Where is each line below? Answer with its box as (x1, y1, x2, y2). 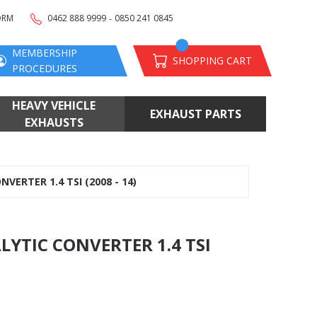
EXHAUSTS (24, 115, 83, 130)
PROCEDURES (11, 62, 77, 75)
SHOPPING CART (173, 54, 252, 67)
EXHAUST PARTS (149, 106, 241, 122)
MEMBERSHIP (11, 46, 77, 59)
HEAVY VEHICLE (12, 98, 96, 113)
